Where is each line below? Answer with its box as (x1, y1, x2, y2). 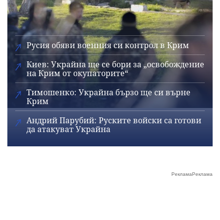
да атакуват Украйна (27, 124, 110, 135)
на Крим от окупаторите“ (27, 68, 128, 79)
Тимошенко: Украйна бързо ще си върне (27, 87, 191, 98)
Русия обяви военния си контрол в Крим (27, 40, 189, 51)
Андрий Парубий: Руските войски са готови (27, 115, 201, 126)
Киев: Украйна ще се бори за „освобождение (27, 59, 204, 70)
